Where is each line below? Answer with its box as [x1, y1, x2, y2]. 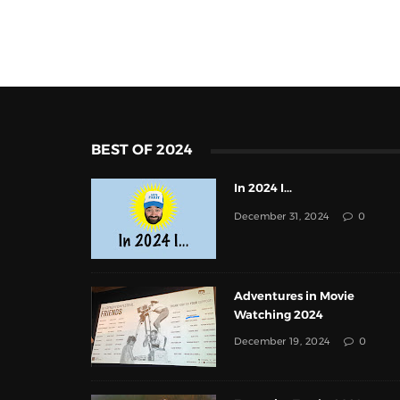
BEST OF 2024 [91, 142, 193, 157]
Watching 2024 [234, 309, 323, 321]
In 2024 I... [234, 182, 292, 195]
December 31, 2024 [234, 212, 330, 222]
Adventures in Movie [234, 290, 354, 303]
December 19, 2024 [234, 337, 331, 347]
